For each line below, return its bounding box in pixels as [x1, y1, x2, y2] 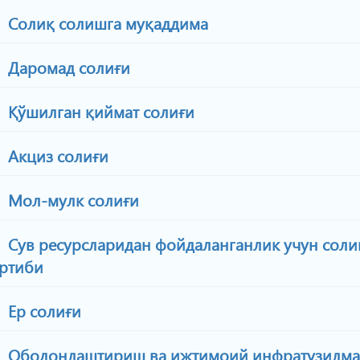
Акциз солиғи [4, 144, 108, 166]
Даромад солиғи [4, 55, 130, 78]
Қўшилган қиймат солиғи [4, 100, 194, 122]
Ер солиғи [4, 299, 81, 321]
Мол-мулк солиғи [4, 188, 139, 211]
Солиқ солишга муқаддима [4, 11, 208, 34]
